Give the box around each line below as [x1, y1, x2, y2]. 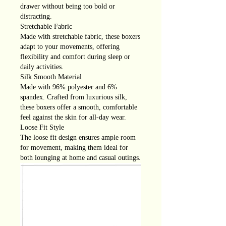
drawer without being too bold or [20, 3, 115, 11]
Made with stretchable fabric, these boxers [20, 33, 140, 41]
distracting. [20, 13, 52, 21]
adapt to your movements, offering [20, 43, 120, 51]
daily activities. [20, 63, 64, 71]
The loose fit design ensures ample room [20, 134, 136, 142]
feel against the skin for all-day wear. [20, 114, 126, 122]
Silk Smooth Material [20, 73, 82, 81]
